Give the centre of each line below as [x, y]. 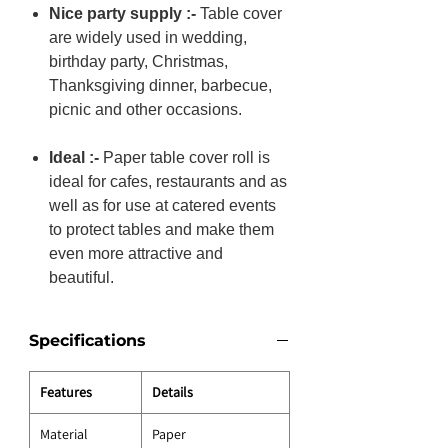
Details [172, 392]
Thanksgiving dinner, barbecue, [160, 86]
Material [64, 434]
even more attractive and [136, 254]
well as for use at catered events [162, 206]
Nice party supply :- [122, 14]
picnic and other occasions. [145, 110]
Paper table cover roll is [184, 158]
